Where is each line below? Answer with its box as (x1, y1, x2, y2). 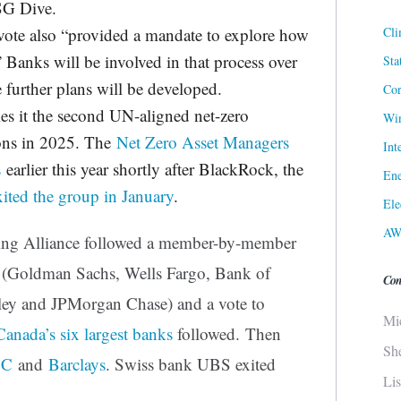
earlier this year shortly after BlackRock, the (5, 158, 303, 181)
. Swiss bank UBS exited (106, 353, 276, 376)
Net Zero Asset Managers (115, 131, 289, 154)
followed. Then (173, 322, 281, 346)
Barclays (48, 353, 106, 376)
